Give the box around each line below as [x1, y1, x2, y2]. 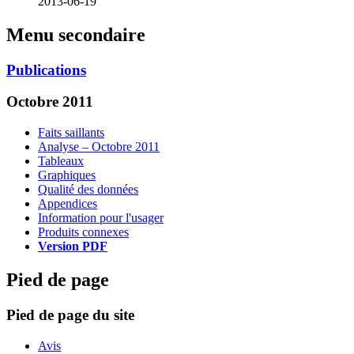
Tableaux [38, 154, 84, 168]
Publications [6, 61, 86, 78]
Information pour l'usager [38, 211, 164, 225]
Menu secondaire [6, 24, 145, 45]
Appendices [38, 197, 97, 211]
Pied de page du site [6, 307, 134, 323]
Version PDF [38, 239, 107, 254]
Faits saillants [38, 126, 104, 140]
